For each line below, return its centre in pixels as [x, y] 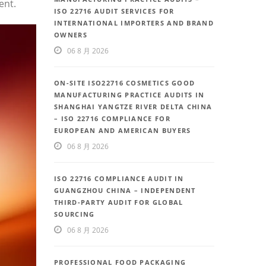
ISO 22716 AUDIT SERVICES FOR [114, 11]
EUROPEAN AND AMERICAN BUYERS [123, 131]
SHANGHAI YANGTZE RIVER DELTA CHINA [133, 107]
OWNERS [71, 35]
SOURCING [75, 214]
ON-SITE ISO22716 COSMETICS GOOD [125, 83]
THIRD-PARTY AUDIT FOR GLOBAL [119, 202]
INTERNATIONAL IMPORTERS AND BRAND [134, 23]
